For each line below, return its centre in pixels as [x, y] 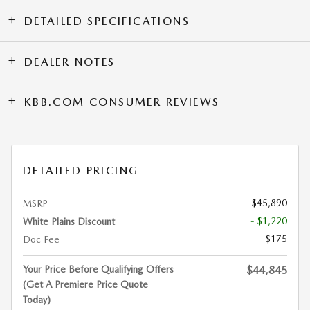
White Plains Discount [69, 222]
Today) [37, 300]
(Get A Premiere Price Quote [85, 285]
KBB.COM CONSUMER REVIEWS [122, 102]
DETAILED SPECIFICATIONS [107, 21]
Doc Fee [41, 240]
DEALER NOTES [70, 62]
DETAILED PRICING [81, 171]
